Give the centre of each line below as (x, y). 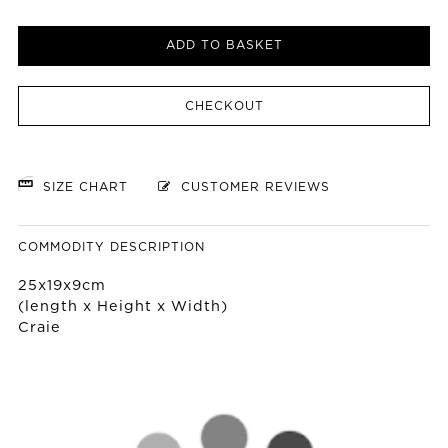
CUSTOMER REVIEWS (250, 188)
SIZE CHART (83, 188)
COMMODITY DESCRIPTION (111, 248)
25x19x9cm (62, 286)
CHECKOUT (224, 107)
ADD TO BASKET (224, 46)
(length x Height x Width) (123, 307)
